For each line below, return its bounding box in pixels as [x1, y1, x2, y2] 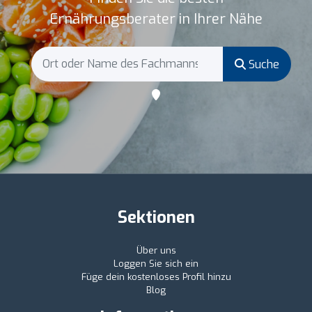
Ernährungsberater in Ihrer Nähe [49, 10, 263, 29]
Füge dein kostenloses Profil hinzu [81, 271, 231, 283]
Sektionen [117, 206, 195, 229]
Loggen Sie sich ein [114, 258, 198, 270]
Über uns [136, 244, 176, 257]
